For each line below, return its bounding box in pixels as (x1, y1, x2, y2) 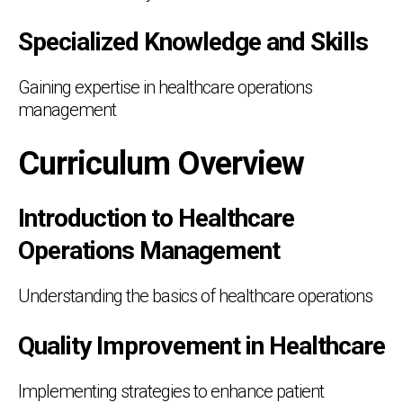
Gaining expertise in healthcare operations (18, 76, 312, 98)
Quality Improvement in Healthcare (18, 330, 385, 361)
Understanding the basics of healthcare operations (18, 284, 372, 307)
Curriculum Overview (18, 144, 304, 183)
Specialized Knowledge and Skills (18, 26, 368, 57)
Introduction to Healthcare (18, 202, 294, 233)
